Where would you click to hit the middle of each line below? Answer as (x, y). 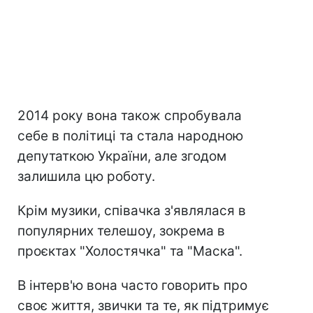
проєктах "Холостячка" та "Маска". (130, 251)
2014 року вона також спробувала (130, 115)
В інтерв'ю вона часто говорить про (132, 285)
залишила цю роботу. (86, 176)
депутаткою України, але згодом (122, 156)
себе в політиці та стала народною (130, 136)
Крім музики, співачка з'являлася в (132, 210)
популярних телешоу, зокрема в (121, 231)
